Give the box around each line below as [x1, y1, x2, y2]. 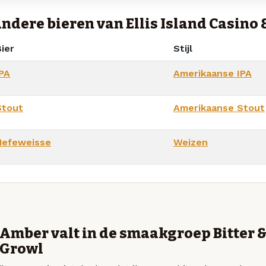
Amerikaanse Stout [173, 102, 265, 114]
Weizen [173, 137, 208, 148]
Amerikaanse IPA [173, 68, 252, 80]
